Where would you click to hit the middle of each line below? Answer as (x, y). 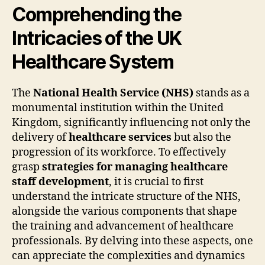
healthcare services (120, 137)
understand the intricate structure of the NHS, (126, 196)
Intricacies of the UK (97, 38)
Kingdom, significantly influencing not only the (131, 122)
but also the (201, 137)
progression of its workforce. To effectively (119, 152)
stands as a (222, 93)
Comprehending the (97, 14)
